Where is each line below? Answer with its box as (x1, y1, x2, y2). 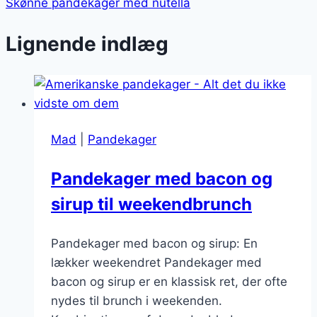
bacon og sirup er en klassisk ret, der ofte (51, 275, 287, 289)
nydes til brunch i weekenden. (51, 294, 222, 309)
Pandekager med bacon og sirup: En (51, 236, 258, 251)
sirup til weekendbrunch (51, 194, 252, 215)
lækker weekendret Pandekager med (51, 255, 262, 270)
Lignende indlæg (6, 31, 168, 56)
